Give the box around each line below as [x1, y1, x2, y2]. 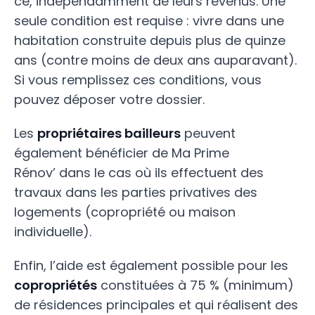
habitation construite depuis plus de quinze [14, 32, 285, 49]
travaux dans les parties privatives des [14, 184, 257, 201]
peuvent [181, 124, 236, 142]
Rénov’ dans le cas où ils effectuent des [14, 164, 264, 181]
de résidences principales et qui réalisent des [14, 296, 298, 314]
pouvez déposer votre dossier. [14, 91, 205, 108]
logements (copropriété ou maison [14, 203, 236, 221]
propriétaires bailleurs [37, 124, 181, 142]
